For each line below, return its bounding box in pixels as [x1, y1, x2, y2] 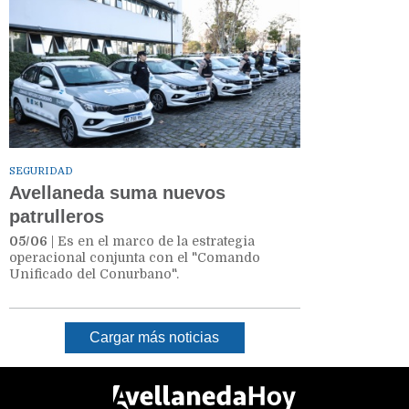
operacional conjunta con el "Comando [9, 249, 260, 265]
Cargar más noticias [89, 330, 220, 346]
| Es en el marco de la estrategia [47, 233, 255, 248]
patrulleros [9, 205, 110, 226]
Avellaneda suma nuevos [9, 182, 225, 203]
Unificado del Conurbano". [9, 266, 183, 281]
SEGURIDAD [9, 164, 73, 177]
